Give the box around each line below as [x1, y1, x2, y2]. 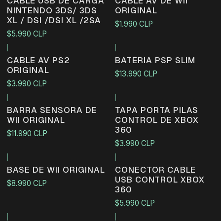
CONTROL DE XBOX [115, 114, 199, 126]
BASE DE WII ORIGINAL [6, 164, 105, 176]
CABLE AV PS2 [6, 55, 70, 66]
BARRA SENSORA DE [6, 105, 97, 116]
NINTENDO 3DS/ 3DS [6, 5, 97, 16]
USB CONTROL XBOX [115, 174, 205, 185]
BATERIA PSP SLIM [115, 55, 195, 66]
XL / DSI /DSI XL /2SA [6, 15, 101, 26]
